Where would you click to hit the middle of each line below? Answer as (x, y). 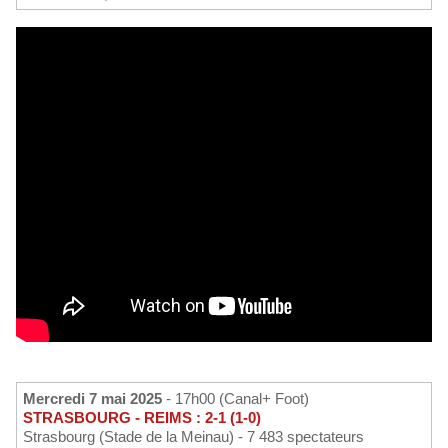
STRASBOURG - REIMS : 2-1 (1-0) (142, 418)
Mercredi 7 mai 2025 (99, 399)
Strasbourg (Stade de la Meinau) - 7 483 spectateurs (193, 437)
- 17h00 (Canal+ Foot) (235, 399)
